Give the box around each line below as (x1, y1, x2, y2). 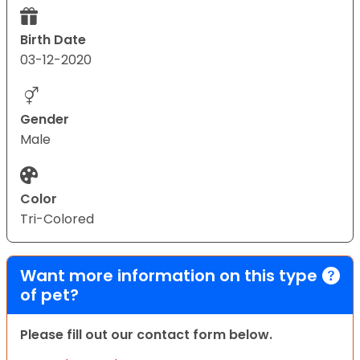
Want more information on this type (20, 264, 317, 287)
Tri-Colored (20, 209, 94, 228)
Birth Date (20, 30, 86, 49)
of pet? (20, 283, 79, 306)
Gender (20, 109, 69, 129)
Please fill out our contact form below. (20, 325, 272, 344)
